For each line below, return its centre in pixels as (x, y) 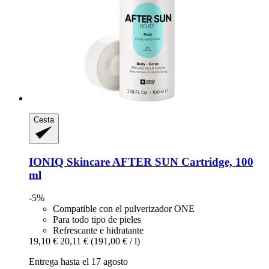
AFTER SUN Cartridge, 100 (182, 162)
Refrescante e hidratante (98, 231)
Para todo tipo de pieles (97, 220)
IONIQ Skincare (69, 162)
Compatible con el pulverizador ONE (124, 209)
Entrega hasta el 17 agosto (78, 262)
